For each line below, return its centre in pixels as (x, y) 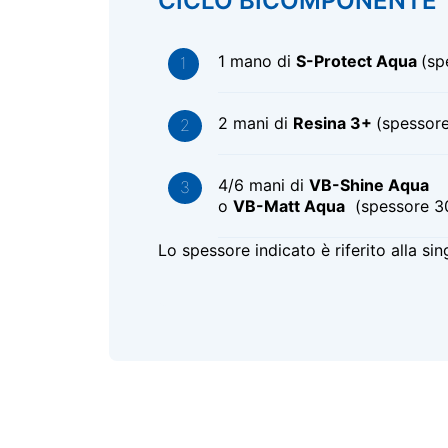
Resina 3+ (334, 122)
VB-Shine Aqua (370, 184)
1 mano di (256, 60)
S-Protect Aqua (358, 60)
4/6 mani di (263, 184)
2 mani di (255, 122)
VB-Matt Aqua (288, 205)
